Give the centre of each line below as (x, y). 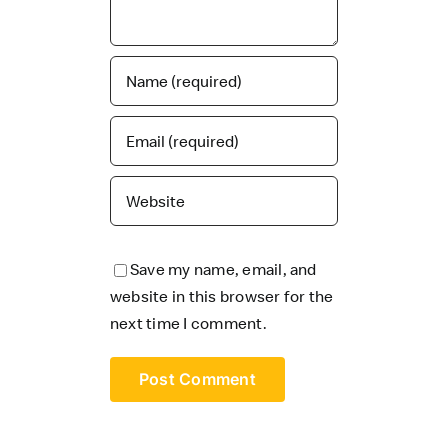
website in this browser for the (221, 295)
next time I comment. (188, 322)
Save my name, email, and (223, 268)
